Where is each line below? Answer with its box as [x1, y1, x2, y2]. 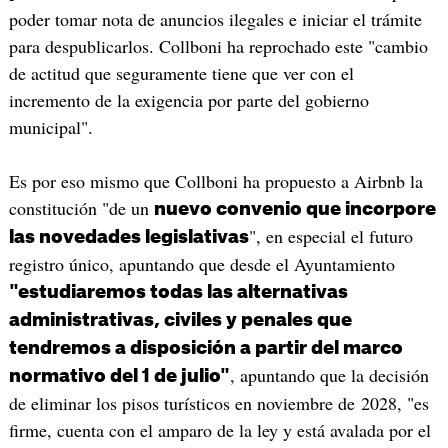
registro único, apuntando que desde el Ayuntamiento [8, 251, 395, 276]
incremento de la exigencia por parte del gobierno [8, 87, 369, 112]
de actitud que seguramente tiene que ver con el [8, 60, 354, 85]
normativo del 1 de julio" [8, 366, 230, 385]
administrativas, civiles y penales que [8, 310, 352, 329]
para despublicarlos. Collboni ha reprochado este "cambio [8, 33, 428, 58]
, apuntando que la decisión [229, 362, 429, 387]
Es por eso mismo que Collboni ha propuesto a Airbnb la [8, 168, 423, 193]
